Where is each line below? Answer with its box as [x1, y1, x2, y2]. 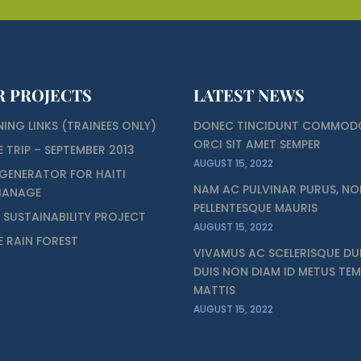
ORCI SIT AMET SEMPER [193, 135, 322, 152]
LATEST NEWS [193, 83, 305, 106]
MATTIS [193, 281, 236, 298]
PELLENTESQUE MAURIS [193, 199, 318, 216]
